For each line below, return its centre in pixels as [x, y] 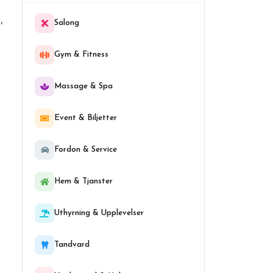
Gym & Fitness [81, 55]
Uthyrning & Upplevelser [99, 213]
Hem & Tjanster [83, 181]
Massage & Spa [83, 86]
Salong [67, 23]
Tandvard [72, 245]
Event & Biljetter [86, 118]
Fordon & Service [86, 150]
